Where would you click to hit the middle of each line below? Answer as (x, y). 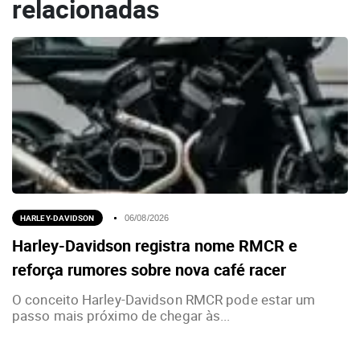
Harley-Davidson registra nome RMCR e (155, 246)
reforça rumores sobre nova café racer (149, 270)
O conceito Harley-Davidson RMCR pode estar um (164, 300)
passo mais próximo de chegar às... (121, 316)
